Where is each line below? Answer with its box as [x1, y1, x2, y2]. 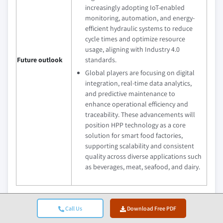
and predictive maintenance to [85, 89, 175, 98]
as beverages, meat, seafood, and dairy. [85, 162, 200, 171]
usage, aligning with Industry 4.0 [85, 44, 180, 54]
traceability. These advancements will [85, 110, 195, 119]
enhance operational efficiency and [85, 99, 188, 109]
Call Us [64, 205, 82, 212]
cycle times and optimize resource [85, 34, 185, 43]
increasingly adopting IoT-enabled [85, 2, 185, 12]
